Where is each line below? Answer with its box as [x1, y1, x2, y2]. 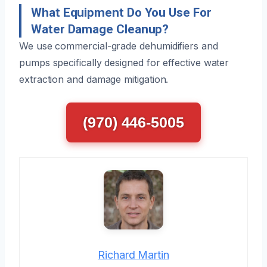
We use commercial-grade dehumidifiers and [19, 39, 218, 52]
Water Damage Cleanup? [31, 21, 169, 36]
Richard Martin [98, 248, 169, 261]
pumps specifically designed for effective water [19, 56, 229, 69]
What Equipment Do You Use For [31, 5, 212, 20]
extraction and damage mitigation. [19, 73, 169, 85]
